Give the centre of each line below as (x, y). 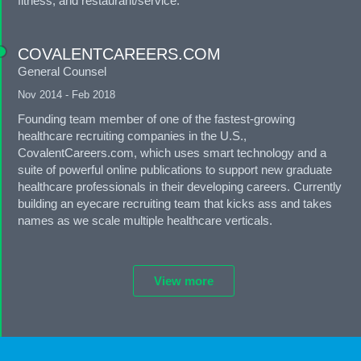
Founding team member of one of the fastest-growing (156, 119)
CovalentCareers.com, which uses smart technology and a (172, 153)
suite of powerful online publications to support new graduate (175, 170)
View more (183, 281)
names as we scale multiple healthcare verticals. (145, 221)
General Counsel (62, 72)
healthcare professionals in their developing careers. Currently (180, 187)
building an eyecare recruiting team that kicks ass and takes (175, 204)
